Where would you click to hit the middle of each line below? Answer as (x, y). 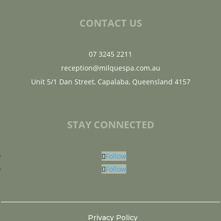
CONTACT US (110, 23)
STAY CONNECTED (110, 125)
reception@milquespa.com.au (110, 68)
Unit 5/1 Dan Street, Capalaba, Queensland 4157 (110, 82)
